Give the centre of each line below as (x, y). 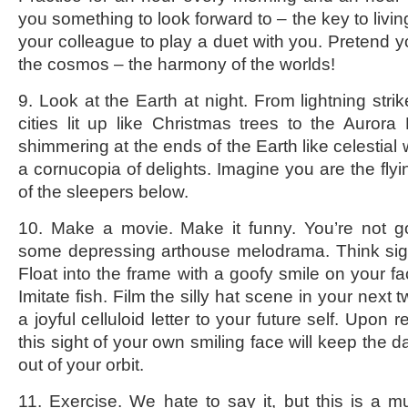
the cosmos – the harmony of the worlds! (177, 64)
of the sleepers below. (103, 192)
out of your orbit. (81, 365)
